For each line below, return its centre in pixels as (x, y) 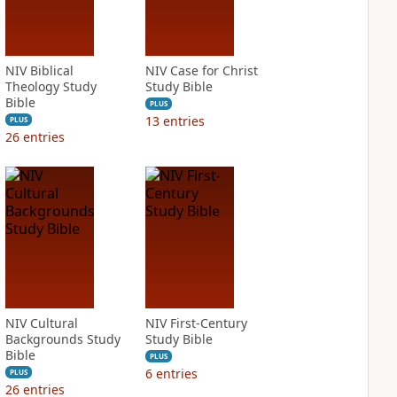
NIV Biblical (39, 70)
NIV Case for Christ (201, 70)
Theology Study (51, 86)
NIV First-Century (196, 323)
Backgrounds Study (62, 339)
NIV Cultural (41, 323)
